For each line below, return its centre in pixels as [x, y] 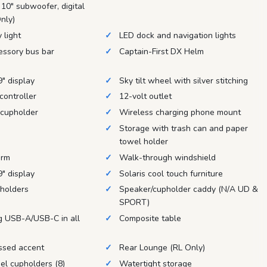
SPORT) [134, 203]
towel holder [143, 141]
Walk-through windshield [167, 157]
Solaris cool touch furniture [171, 173]
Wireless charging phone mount [180, 113]
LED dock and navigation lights [177, 35]
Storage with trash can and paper [183, 128]
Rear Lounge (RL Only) [162, 247]
